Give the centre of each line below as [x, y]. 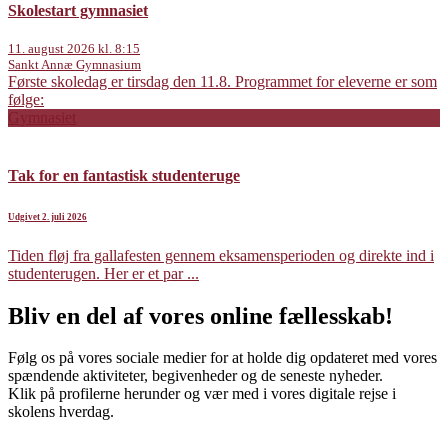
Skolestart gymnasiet [78, 11]
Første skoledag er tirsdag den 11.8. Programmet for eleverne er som [222, 82]
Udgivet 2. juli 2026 [47, 216]
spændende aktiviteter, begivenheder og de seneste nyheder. [195, 376]
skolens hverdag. [61, 412]
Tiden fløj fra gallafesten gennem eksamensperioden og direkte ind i [221, 255]
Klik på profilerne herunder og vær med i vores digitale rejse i [202, 394]
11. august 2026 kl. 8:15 [74, 49]
